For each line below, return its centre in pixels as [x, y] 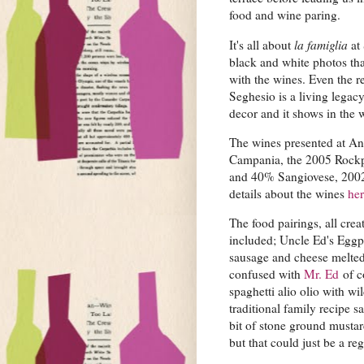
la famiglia [321, 44]
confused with [266, 274]
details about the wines [288, 193]
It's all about [262, 44]
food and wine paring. [287, 15]
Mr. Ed [321, 274]
